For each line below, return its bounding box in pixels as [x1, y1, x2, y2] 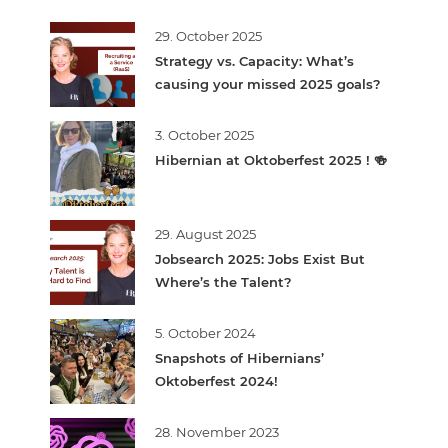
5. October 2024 [155, 324, 256, 341]
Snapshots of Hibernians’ [155, 349, 324, 366]
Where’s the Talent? [155, 273, 292, 290]
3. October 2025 [155, 126, 254, 143]
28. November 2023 [155, 423, 279, 440]
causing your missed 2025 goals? [155, 75, 381, 92]
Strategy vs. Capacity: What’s [155, 52, 354, 69]
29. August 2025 [155, 225, 256, 242]
